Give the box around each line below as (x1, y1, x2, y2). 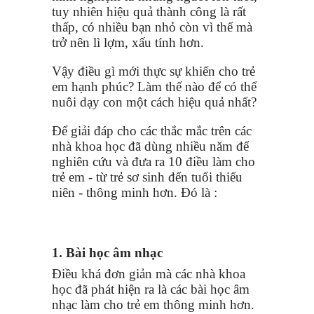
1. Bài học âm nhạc (52, 245, 163, 260)
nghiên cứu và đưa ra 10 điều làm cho (52, 153, 255, 169)
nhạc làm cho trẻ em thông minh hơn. (52, 296, 254, 312)
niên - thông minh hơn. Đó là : (52, 184, 217, 200)
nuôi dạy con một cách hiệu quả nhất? (52, 94, 257, 109)
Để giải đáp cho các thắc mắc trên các (52, 123, 252, 138)
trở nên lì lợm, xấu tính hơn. (52, 34, 204, 50)
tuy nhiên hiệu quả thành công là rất (52, 4, 246, 19)
